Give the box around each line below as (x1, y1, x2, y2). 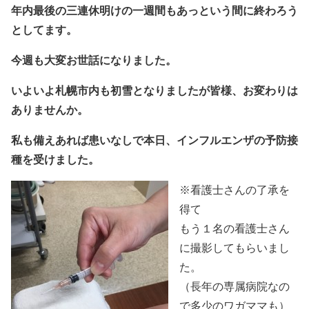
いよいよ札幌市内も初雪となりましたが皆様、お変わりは (11, 85, 298, 97)
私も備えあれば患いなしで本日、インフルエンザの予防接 (11, 134, 298, 147)
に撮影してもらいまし (179, 242, 290, 255)
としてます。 (11, 24, 77, 37)
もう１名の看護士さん (179, 223, 290, 235)
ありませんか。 (11, 104, 88, 117)
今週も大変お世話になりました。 (11, 54, 177, 67)
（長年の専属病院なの (179, 281, 290, 293)
